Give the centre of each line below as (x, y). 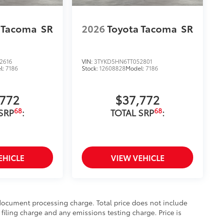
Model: (136, 68)
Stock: (91, 68)
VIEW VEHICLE (137, 158)
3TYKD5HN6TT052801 (123, 61)
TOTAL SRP (133, 113)
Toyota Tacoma (142, 28)
